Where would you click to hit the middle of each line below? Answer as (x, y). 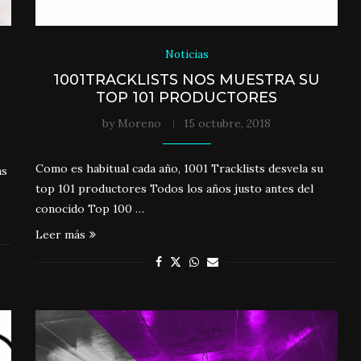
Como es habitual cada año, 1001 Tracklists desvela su (180, 169)
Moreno (140, 124)
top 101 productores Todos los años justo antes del (175, 189)
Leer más (61, 235)
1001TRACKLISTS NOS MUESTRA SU (187, 80)
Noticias (187, 55)
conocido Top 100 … (90, 209)
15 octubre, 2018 (228, 124)
